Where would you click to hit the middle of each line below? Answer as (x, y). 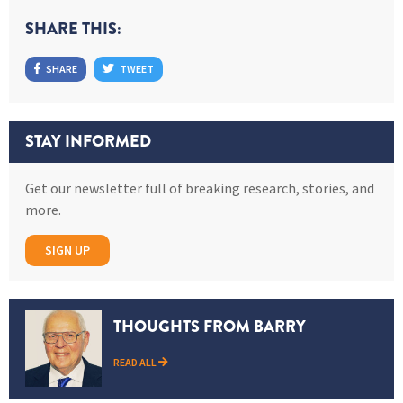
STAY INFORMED (88, 141)
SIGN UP (67, 250)
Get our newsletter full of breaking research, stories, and (200, 188)
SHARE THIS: (73, 28)
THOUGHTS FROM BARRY (210, 326)
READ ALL (136, 362)
